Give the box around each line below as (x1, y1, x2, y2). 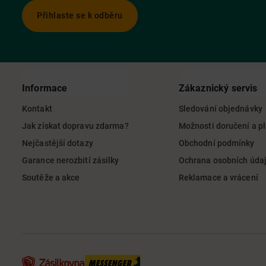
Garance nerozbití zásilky (22, 156, 119, 165)
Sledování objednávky (178, 104, 262, 113)
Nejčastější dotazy (22, 138, 93, 148)
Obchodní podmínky (178, 138, 255, 148)
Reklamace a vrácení (178, 173, 258, 182)
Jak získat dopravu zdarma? (22, 121, 129, 131)
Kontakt (22, 104, 52, 113)
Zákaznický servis (178, 83, 258, 94)
